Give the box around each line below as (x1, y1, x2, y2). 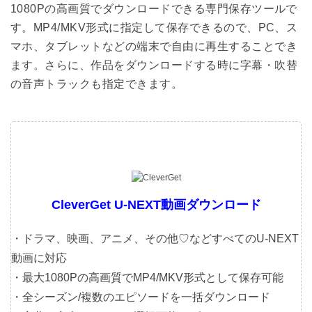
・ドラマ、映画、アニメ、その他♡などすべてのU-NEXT (11, 233, 299, 245)
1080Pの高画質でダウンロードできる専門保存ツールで (10, 3, 297, 15)
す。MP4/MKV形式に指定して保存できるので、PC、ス (10, 22, 298, 34)
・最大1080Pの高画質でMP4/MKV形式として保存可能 (11, 272, 283, 284)
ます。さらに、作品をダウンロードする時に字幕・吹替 (10, 59, 297, 72)
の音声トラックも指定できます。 (10, 78, 183, 91)
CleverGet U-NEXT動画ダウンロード (51, 198, 261, 212)
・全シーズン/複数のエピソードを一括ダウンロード (11, 291, 270, 304)
